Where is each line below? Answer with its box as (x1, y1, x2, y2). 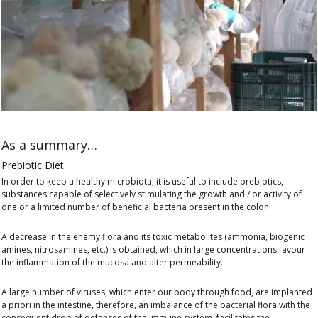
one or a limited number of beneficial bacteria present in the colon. (1, 200, 271, 213)
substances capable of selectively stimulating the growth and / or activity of (1, 187, 302, 200)
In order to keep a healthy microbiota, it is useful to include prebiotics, (1, 175, 283, 187)
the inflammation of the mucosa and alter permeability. (1, 256, 223, 268)
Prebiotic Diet (1, 158, 64, 172)
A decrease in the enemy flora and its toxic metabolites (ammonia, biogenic (1, 230, 305, 243)
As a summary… (1, 136, 97, 154)
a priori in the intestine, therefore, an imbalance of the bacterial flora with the (1, 298, 310, 311)
